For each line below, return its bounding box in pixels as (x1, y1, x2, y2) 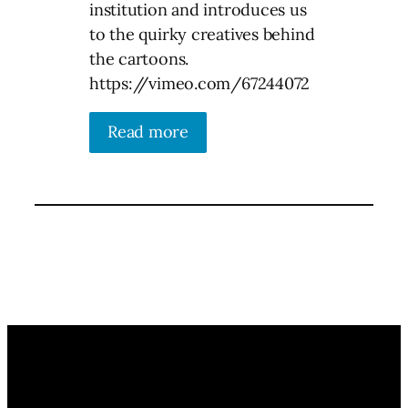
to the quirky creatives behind (89, 23, 315, 45)
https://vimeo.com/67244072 (89, 72, 311, 94)
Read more (107, 120, 189, 142)
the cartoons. (89, 47, 189, 69)
